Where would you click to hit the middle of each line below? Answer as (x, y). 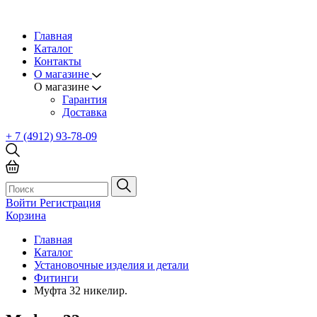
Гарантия (85, 99)
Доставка (85, 112)
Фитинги (56, 278)
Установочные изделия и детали (111, 265)
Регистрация (70, 203)
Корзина (26, 215)
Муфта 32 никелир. (81, 290)
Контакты (58, 61)
